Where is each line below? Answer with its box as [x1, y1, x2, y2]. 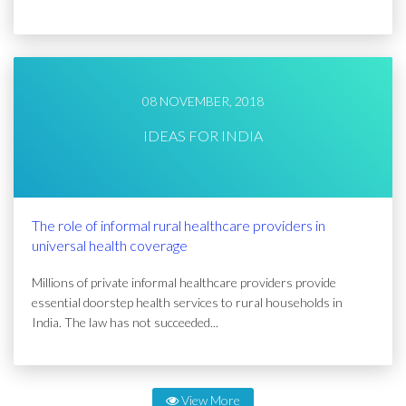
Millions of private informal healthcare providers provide [32, 275, 336, 290]
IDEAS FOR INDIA [143, 127, 263, 144]
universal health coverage [32, 237, 188, 254]
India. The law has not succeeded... [32, 314, 218, 330]
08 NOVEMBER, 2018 [142, 93, 264, 109]
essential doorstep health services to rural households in [32, 295, 343, 310]
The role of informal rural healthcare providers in [32, 217, 325, 234]
